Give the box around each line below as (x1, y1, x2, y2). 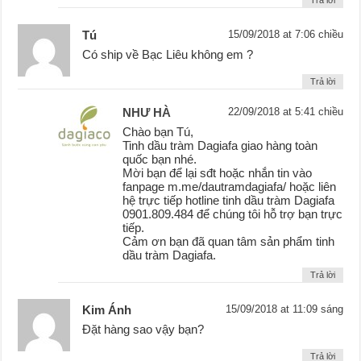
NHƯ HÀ (122, 106, 172, 120)
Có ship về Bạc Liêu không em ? (82, 48, 254, 62)
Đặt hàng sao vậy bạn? (82, 322, 205, 337)
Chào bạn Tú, (122, 125, 194, 139)
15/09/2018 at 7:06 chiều (227, 28, 343, 41)
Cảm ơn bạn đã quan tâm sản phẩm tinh (122, 234, 335, 249)
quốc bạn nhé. (122, 152, 197, 167)
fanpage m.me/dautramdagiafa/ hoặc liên (122, 180, 337, 194)
